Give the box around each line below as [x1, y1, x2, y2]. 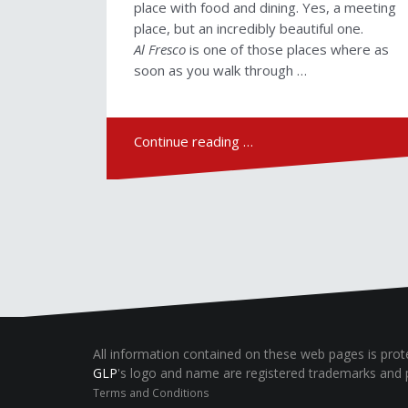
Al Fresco [134, 40, 186, 59]
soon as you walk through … [134, 61, 307, 80]
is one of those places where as [186, 40, 389, 59]
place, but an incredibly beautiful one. [134, 19, 363, 38]
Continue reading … [134, 132, 253, 151]
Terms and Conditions [93, 384, 209, 400]
